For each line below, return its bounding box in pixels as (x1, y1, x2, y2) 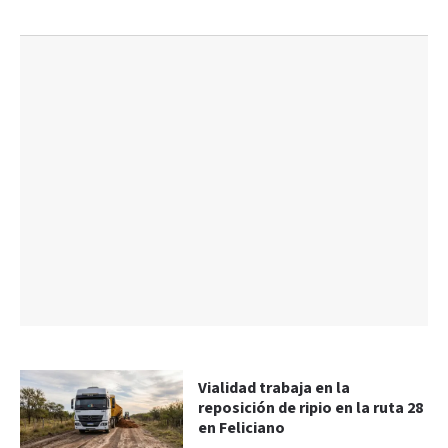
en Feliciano (198, 418, 286, 440)
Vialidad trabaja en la (198, 378, 351, 400)
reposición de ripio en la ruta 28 (198, 398, 424, 420)
